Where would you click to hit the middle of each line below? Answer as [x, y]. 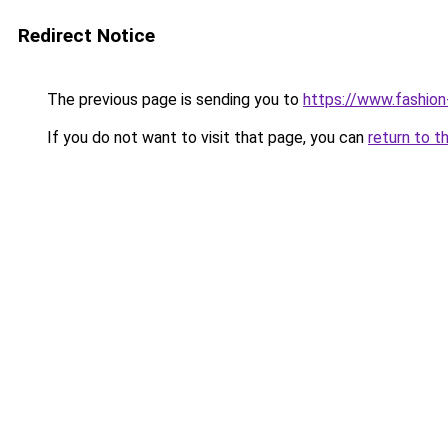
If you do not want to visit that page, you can [205, 137]
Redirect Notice [86, 35]
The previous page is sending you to [173, 99]
